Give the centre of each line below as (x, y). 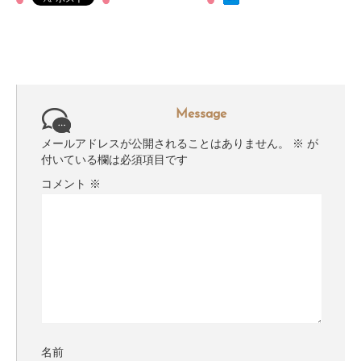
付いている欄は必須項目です (114, 161)
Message (201, 115)
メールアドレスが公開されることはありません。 (165, 145)
